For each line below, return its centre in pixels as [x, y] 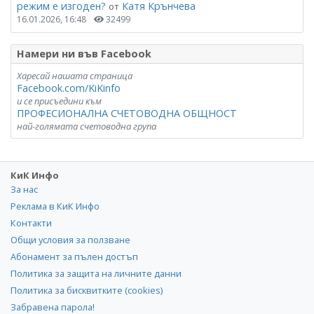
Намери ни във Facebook [84, 53]
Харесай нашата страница [75, 75]
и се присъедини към [59, 101]
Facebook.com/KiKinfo [69, 88]
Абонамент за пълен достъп [74, 256]
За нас [24, 189]
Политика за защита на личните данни [96, 273]
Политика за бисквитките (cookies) [87, 290]
